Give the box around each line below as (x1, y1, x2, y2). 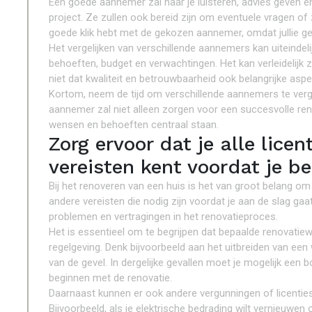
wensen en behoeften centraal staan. (49, 118, 219, 131)
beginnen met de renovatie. (49, 272, 172, 284)
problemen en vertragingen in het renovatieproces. (49, 210, 278, 223)
